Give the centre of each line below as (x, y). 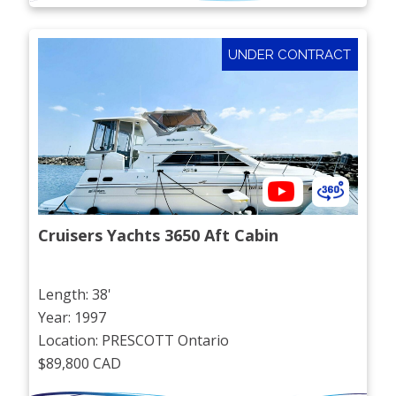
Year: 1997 (72, 317)
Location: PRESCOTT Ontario (134, 340)
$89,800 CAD (80, 363)
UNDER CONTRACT (290, 54)
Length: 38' (75, 294)
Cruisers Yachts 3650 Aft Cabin (159, 236)
